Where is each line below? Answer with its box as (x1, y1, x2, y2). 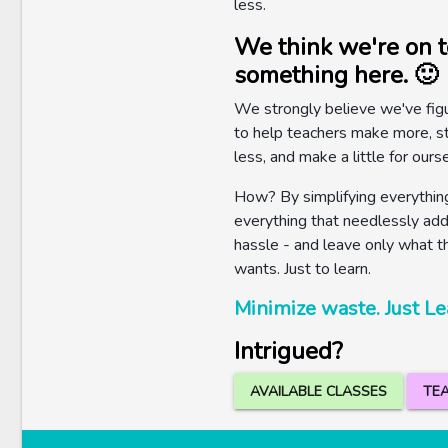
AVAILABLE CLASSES (250, 381, 387, 401)
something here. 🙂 (234, 59, 438, 92)
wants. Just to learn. (234, 258, 371, 281)
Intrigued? (234, 335, 343, 368)
